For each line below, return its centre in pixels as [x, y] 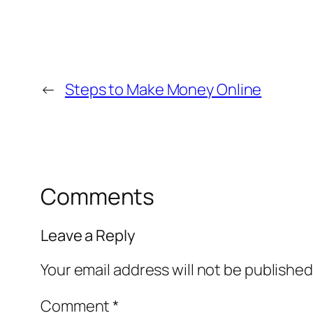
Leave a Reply [88, 236]
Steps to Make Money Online [163, 89]
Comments [98, 196]
